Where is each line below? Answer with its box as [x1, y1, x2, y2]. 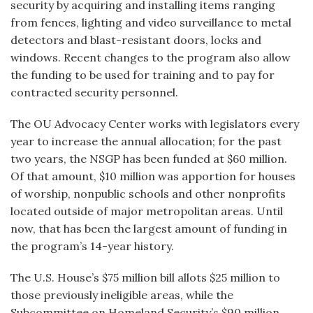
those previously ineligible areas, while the [10, 288, 233, 302]
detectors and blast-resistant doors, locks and [10, 33, 261, 47]
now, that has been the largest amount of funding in [10, 221, 287, 235]
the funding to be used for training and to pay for [10, 68, 275, 82]
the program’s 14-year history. [10, 239, 174, 253]
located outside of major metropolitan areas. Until [10, 204, 283, 218]
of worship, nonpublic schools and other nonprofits [10, 187, 286, 201]
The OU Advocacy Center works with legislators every [10, 117, 299, 131]
